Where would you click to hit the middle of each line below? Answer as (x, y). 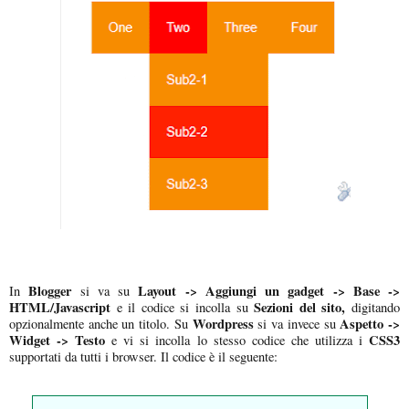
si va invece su (294, 323)
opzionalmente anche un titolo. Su (101, 323)
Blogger (46, 290)
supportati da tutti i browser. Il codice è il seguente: (143, 356)
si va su (105, 290)
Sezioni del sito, (297, 307)
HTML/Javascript (60, 307)
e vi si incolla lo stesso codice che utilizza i (234, 340)
